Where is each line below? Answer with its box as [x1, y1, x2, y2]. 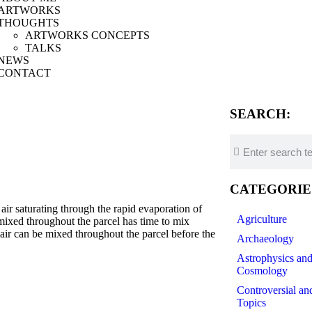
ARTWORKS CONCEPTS [24, 29, 150, 41]
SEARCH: [229, 107, 290, 121]
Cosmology [236, 265, 288, 276]
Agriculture [236, 213, 287, 225]
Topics [236, 297, 266, 309]
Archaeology [236, 233, 294, 244]
